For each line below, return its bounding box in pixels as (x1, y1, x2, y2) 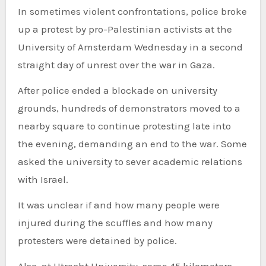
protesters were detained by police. (17, 234, 177, 246)
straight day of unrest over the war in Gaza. (17, 58, 215, 71)
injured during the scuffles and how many (17, 216, 213, 229)
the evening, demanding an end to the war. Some (17, 137, 247, 150)
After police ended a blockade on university (17, 84, 217, 96)
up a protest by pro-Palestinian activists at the (17, 23, 232, 35)
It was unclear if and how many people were (17, 198, 220, 211)
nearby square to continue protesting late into (17, 119, 231, 132)
